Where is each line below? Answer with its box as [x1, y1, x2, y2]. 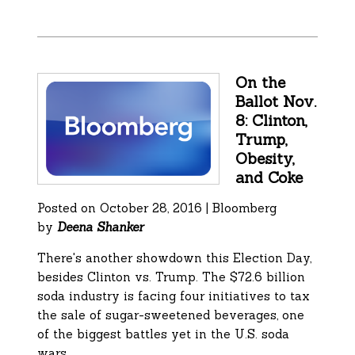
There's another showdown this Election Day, [37, 250, 312, 266]
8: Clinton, [235, 111, 308, 131]
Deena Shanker [57, 219, 144, 235]
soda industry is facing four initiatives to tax [37, 288, 311, 304]
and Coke [235, 168, 303, 188]
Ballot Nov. [235, 92, 317, 112]
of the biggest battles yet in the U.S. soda [37, 326, 290, 342]
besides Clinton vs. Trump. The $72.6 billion [37, 269, 306, 285]
